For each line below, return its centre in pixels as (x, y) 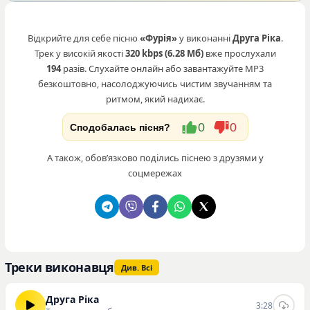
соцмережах (155, 173)
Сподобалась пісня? (120, 127)
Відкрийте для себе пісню (83, 38)
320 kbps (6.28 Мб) (164, 53)
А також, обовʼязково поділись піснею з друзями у (155, 158)
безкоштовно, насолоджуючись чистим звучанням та (155, 84)
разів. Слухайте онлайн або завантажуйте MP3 (162, 69)
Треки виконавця (60, 267)
